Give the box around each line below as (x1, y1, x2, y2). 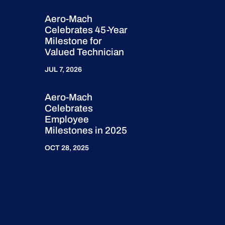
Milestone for (45, 35, 102, 46)
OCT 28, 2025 (45, 144, 89, 152)
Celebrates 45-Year (45, 24, 128, 35)
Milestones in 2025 (45, 125, 128, 136)
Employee (45, 114, 89, 125)
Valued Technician (45, 46, 125, 57)
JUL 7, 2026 (45, 65, 82, 73)
